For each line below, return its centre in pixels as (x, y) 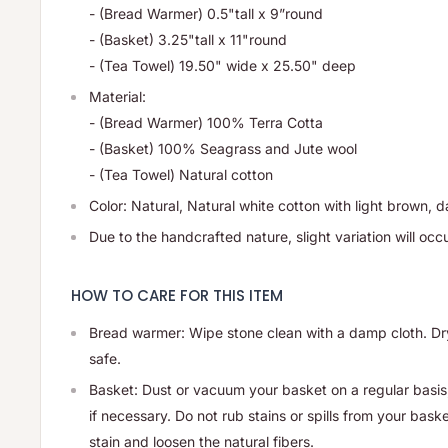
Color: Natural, (138, 206)
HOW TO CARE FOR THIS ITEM (177, 296)
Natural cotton (226, 175)
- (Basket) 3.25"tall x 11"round (188, 40)
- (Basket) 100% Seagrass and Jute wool (223, 149)
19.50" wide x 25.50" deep (267, 66)
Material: (119, 97)
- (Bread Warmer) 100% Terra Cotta (206, 123)
